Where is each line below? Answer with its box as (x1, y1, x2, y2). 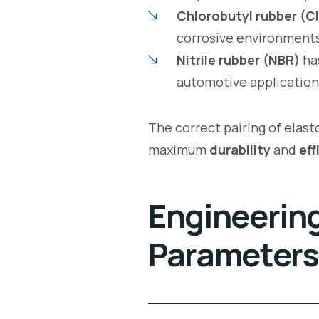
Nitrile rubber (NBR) (176, 51, 300, 68)
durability (209, 141, 271, 159)
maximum (148, 141, 209, 159)
